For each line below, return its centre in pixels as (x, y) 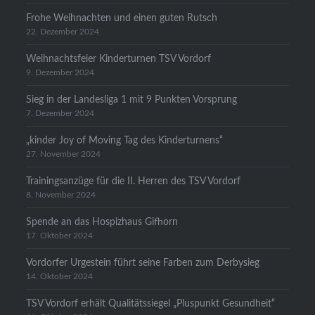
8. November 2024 (61, 195)
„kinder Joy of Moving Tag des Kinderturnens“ (125, 141)
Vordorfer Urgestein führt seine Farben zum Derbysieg (143, 263)
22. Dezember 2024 (63, 32)
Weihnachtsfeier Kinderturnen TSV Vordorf (119, 59)
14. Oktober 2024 (60, 277)
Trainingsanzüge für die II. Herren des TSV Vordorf (134, 181)
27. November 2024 (64, 155)
